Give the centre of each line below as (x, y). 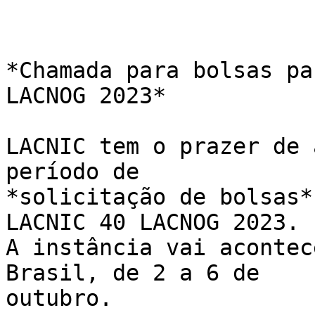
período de (79, 172)
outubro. (59, 298)
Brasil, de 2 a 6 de (139, 273)
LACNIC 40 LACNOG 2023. (159, 223)
